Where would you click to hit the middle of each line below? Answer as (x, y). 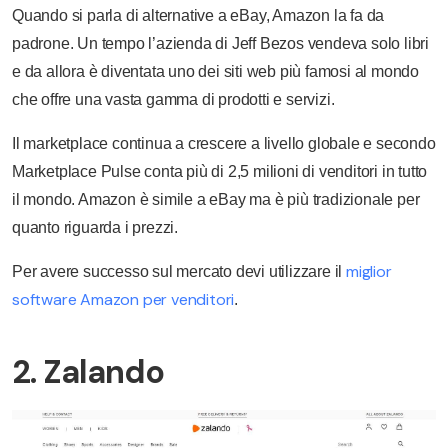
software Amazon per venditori (123, 299)
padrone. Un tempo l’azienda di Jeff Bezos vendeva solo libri (220, 43)
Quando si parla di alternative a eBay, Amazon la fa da (198, 15)
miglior (369, 271)
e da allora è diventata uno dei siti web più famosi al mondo (215, 71)
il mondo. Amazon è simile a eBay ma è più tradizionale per (216, 199)
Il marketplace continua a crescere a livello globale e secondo (224, 143)
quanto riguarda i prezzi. (95, 227)
